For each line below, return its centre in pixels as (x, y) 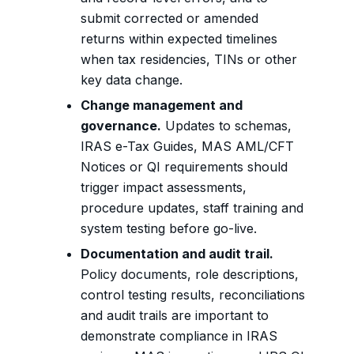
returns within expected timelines (179, 39)
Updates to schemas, (226, 126)
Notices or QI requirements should (184, 167)
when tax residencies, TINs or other (189, 60)
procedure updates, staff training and (192, 208)
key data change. (132, 80)
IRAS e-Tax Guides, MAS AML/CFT (187, 147)
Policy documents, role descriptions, (190, 275)
